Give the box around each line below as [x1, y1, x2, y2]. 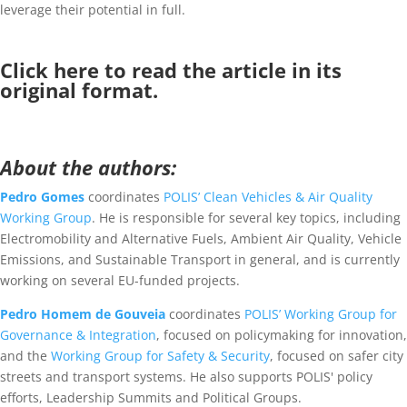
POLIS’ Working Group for [244, 305, 397, 323]
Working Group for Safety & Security [51, 347, 270, 364]
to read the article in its [99, 56, 342, 84]
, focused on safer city [270, 347, 403, 364]
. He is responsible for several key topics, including [92, 209, 401, 226]
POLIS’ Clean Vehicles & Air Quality [164, 188, 372, 205]
